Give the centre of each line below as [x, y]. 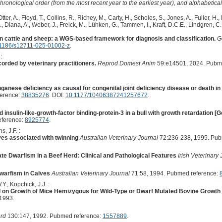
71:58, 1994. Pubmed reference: [174, 173]
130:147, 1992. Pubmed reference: [54, 216]
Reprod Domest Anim [126, 63]
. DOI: [57, 95]
